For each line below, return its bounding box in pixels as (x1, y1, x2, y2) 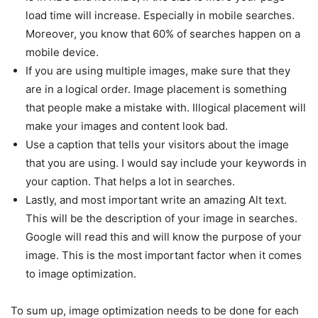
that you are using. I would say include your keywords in (26, 156, 307, 170)
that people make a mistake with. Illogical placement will (26, 101, 306, 115)
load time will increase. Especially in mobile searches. (26, 9, 295, 23)
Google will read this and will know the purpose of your (26, 230, 302, 244)
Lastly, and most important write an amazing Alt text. (26, 193, 287, 207)
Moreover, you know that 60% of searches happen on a (26, 27, 300, 41)
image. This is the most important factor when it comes (26, 248, 302, 263)
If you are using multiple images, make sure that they (26, 64, 290, 78)
